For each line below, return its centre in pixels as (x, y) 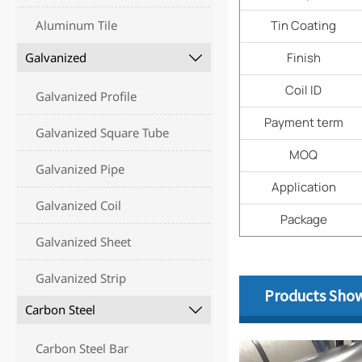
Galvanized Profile (86, 96)
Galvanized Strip (81, 278)
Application (303, 187)
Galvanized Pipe (80, 168)
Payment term (303, 123)
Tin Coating (304, 26)
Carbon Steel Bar (82, 349)
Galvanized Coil (79, 205)
